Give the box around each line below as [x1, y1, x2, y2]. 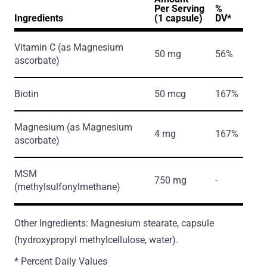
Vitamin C [14, 42, 58, 54]
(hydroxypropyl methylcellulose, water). [14, 234, 178, 246]
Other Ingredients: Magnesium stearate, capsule [14, 218, 214, 229]
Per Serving [154, 3, 204, 15]
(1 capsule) [154, 13, 203, 24]
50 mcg [154, 88, 186, 100]
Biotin [14, 88, 39, 100]
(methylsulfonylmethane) [14, 181, 120, 193]
